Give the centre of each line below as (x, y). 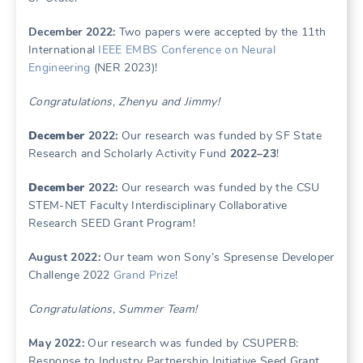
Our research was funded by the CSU (219, 188)
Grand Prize (144, 275)
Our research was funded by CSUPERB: (191, 343)
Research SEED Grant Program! (112, 223)
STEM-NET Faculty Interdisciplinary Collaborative (158, 205)
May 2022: (56, 343)
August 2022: (64, 257)
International (64, 50)
